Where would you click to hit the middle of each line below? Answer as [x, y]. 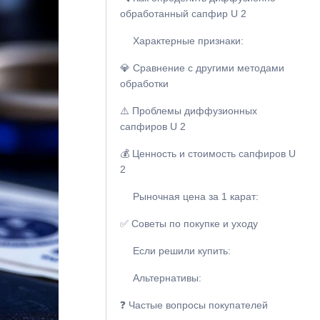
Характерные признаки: [188, 41]
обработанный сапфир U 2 [183, 14]
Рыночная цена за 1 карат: [195, 196]
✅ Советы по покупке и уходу [189, 224]
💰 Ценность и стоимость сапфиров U [207, 154]
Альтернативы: [167, 278]
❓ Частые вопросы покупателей [194, 305]
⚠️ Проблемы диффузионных [188, 111]
